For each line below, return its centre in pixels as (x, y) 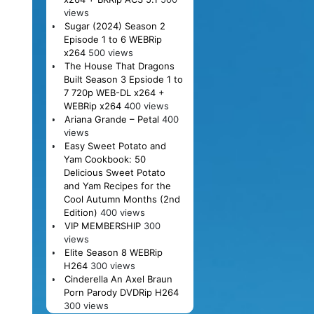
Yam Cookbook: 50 (104, 159)
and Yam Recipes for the (117, 185)
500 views (110, 52)
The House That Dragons (119, 66)
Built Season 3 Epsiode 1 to (123, 79)
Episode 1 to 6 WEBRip (112, 39)
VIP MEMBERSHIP (102, 225)
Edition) (80, 212)
